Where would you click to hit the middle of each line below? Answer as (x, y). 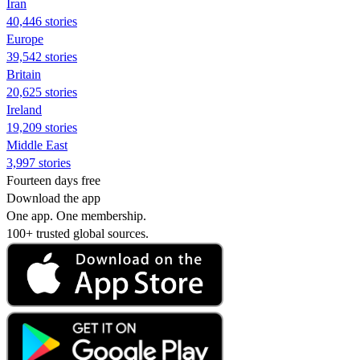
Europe (25, 39)
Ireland (24, 109)
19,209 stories (42, 127)
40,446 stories (42, 21)
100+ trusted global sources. (78, 233)
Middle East (37, 145)
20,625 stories (42, 92)
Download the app (53, 198)
